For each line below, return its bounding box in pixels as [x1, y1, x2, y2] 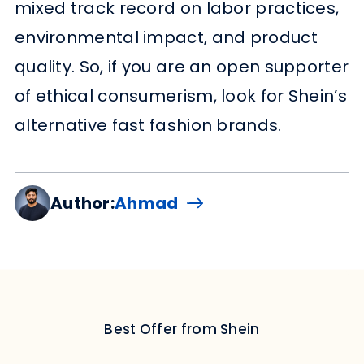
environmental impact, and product [14, 25, 318, 49]
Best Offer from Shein [104, 318, 260, 339]
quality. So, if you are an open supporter [14, 54, 349, 78]
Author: [50, 191, 115, 214]
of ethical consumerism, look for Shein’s [14, 84, 347, 107]
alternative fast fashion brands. [14, 113, 282, 136]
